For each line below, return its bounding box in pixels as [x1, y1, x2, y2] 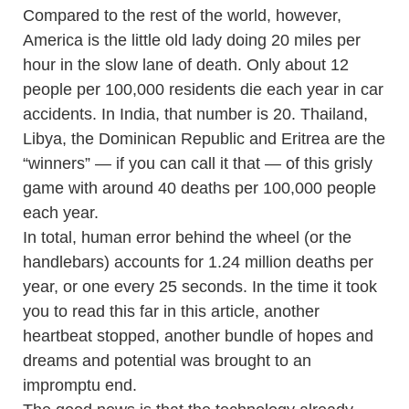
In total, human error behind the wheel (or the [23, 228, 351, 246]
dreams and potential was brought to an [23, 351, 311, 370]
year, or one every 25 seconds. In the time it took [23, 278, 377, 296]
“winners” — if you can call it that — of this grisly [23, 154, 372, 173]
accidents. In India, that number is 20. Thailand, [23, 105, 368, 123]
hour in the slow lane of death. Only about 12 [23, 56, 349, 74]
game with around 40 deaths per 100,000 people [23, 179, 376, 197]
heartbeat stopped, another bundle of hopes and [23, 327, 373, 345]
